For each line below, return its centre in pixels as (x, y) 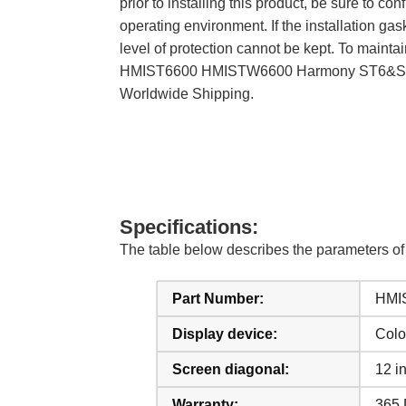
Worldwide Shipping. (187, 94)
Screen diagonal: (231, 369)
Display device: (225, 334)
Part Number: (218, 299)
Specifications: (189, 227)
